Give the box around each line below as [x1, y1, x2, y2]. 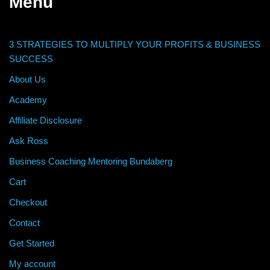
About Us [9, 74, 46, 84]
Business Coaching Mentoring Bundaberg [9, 155, 172, 166]
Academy [9, 94, 47, 105]
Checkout [9, 196, 47, 207]
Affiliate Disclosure [9, 115, 82, 125]
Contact [9, 217, 40, 228]
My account [9, 258, 55, 269]
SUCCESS [9, 53, 53, 64]
